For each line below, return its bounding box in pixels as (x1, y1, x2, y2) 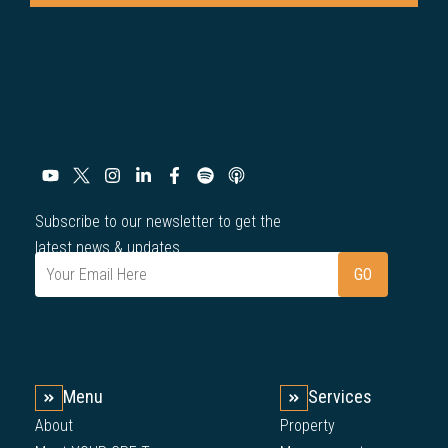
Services (308, 386, 373, 408)
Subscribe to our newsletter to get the (35, 212, 281, 232)
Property (280, 416, 336, 436)
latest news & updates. (35, 238, 184, 258)
